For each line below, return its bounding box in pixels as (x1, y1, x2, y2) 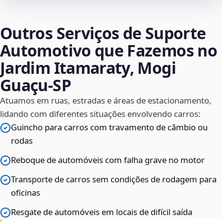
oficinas (11, 187, 40, 199)
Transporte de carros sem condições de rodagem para (11, 173, 217, 185)
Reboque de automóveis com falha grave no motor (11, 154, 205, 166)
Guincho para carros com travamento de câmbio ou (11, 121, 208, 133)
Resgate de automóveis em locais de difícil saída (11, 206, 192, 218)
